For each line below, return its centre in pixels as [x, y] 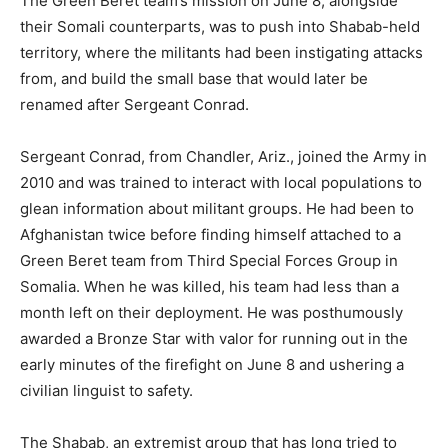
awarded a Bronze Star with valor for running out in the [214, 339]
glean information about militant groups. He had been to [217, 209]
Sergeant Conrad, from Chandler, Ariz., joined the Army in [223, 157]
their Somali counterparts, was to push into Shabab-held [220, 27]
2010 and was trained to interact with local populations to [221, 183]
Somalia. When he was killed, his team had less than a [209, 287]
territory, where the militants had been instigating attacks [221, 53]
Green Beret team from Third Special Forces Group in [209, 261]
